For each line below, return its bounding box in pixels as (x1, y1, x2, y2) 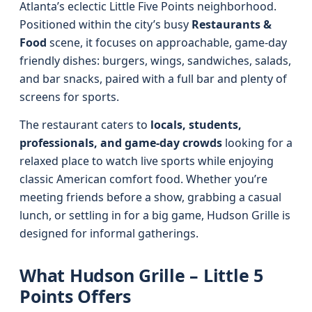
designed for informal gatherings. (19, 226, 198, 241)
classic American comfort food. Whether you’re (19, 171, 267, 187)
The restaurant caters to (19, 117, 150, 132)
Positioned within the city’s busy (19, 17, 192, 32)
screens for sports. (19, 89, 119, 104)
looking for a (222, 135, 292, 150)
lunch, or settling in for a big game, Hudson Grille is (19, 208, 290, 223)
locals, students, (150, 117, 242, 132)
